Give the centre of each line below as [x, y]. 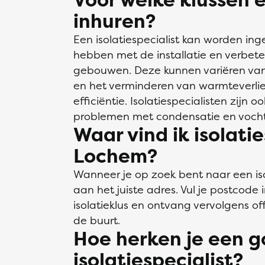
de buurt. [97, 220]
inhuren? [114, 21]
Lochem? [115, 156]
